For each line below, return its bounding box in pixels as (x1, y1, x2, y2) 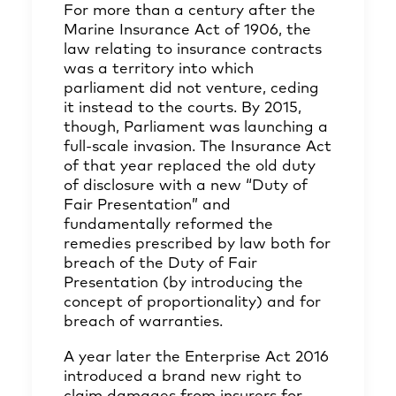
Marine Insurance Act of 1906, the (64, 23, 311, 38)
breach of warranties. (64, 315, 223, 330)
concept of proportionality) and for (64, 295, 321, 310)
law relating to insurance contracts (64, 42, 322, 57)
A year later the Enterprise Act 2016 (64, 350, 329, 365)
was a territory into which (64, 62, 254, 77)
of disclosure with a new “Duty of (64, 179, 308, 194)
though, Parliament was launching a (64, 120, 328, 135)
